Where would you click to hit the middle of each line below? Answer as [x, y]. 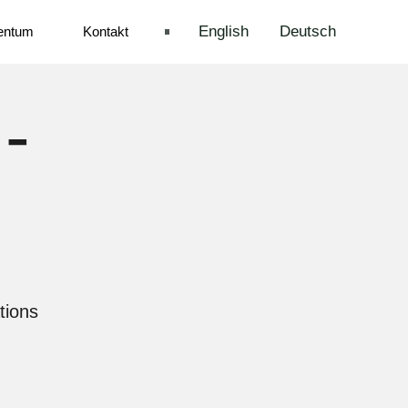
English [224, 31]
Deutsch [308, 31]
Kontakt [106, 31]
